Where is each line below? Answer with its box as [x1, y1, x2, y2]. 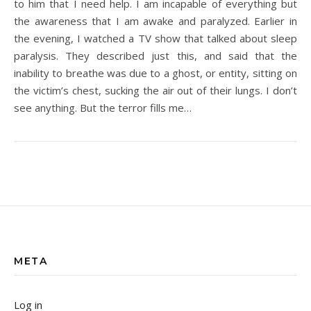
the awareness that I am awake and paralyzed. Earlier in [14, 14, 297, 28]
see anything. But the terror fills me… [14, 101, 192, 115]
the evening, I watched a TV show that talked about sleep [14, 31, 297, 45]
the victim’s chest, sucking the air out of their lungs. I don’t [14, 83, 297, 97]
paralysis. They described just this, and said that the [14, 49, 297, 62]
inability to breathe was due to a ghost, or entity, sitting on [14, 66, 297, 80]
